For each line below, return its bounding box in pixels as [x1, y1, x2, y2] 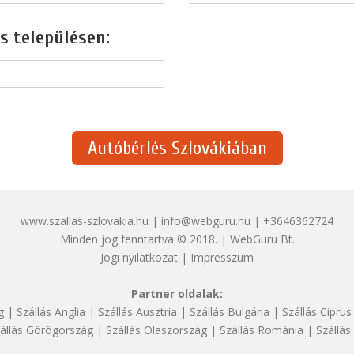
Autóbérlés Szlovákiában [87, 137, 267, 159]
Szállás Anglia [16, 303, 85, 319]
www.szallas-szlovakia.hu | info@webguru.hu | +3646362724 [21, 213, 333, 228]
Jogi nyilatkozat [100, 249, 178, 265]
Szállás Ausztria [97, 303, 177, 319]
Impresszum [190, 249, 254, 265]
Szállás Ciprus [281, 303, 352, 319]
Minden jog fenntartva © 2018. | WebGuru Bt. [59, 231, 295, 247]
